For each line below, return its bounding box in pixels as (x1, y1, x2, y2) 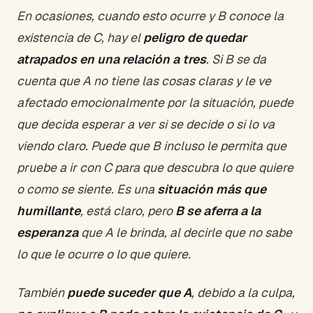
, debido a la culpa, (191, 284, 295, 300)
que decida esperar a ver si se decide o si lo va (17, 115, 275, 132)
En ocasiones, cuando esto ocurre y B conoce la (17, 7, 284, 24)
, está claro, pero (80, 202, 175, 219)
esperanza (17, 224, 78, 240)
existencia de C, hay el (17, 29, 143, 45)
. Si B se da (206, 50, 266, 67)
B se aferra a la (175, 202, 261, 219)
